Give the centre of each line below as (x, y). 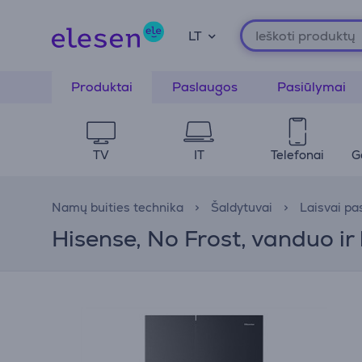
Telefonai (297, 155)
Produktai (102, 87)
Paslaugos (205, 87)
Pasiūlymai (311, 87)
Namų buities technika (118, 207)
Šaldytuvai (242, 207)
